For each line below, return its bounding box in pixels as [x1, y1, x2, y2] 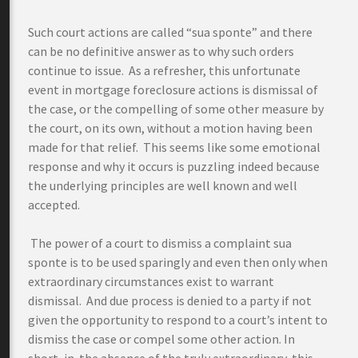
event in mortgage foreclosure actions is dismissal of [28, 82, 318, 97]
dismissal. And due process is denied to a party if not [28, 292, 312, 308]
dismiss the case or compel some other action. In [28, 331, 295, 347]
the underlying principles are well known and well [28, 177, 297, 193]
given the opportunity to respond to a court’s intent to [28, 312, 328, 328]
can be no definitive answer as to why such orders [28, 43, 294, 59]
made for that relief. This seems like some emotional [28, 139, 320, 155]
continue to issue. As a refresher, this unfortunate [28, 62, 300, 78]
